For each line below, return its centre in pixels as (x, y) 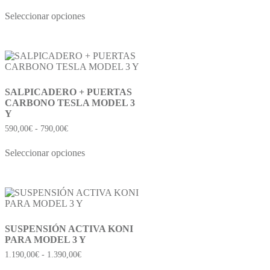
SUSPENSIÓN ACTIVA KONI (69, 228)
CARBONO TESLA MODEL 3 (70, 103)
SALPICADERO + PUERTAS (68, 92)
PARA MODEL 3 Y (46, 239)
